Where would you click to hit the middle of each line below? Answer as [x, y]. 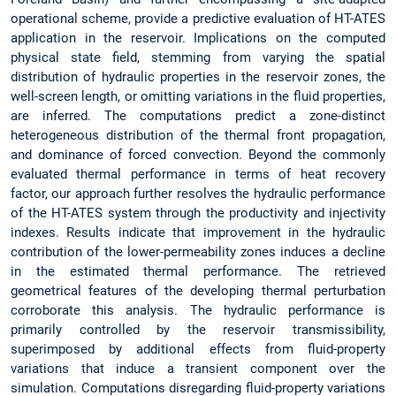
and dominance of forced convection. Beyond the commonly [198, 154]
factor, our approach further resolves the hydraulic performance [198, 193]
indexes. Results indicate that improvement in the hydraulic [198, 232]
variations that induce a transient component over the [198, 368]
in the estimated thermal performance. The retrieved [198, 271]
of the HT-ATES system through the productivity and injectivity [198, 213]
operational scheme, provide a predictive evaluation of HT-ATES [198, 18]
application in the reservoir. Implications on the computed [198, 38]
